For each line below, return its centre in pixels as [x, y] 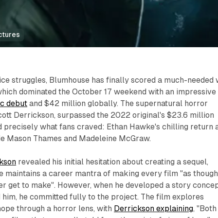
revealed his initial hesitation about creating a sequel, [112, 162]
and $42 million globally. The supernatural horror [118, 104]
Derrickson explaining [154, 209]
